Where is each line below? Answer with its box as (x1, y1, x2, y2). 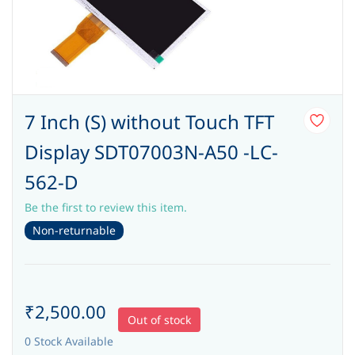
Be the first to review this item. (25, 200, 187, 215)
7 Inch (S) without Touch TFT (25, 109, 274, 135)
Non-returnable (32, 223, 116, 238)
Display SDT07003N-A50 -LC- (25, 139, 278, 165)
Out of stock (128, 312, 191, 327)
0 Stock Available (25, 334, 113, 349)
